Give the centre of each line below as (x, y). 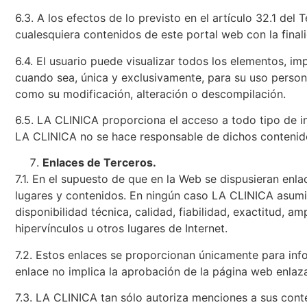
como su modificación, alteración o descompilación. (150, 94)
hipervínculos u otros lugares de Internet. (121, 229)
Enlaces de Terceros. (99, 163)
